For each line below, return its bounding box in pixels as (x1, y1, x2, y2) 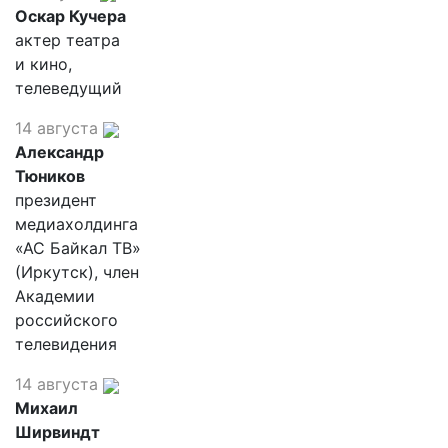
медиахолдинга (15, 214, 138, 234)
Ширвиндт (15, 422, 100, 442)
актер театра (15, 30, 120, 50)
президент (15, 190, 97, 210)
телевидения (15, 334, 117, 354)
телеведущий (15, 78, 122, 98)
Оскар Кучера (15, 6, 126, 26)
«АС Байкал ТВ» (15, 238, 141, 258)
